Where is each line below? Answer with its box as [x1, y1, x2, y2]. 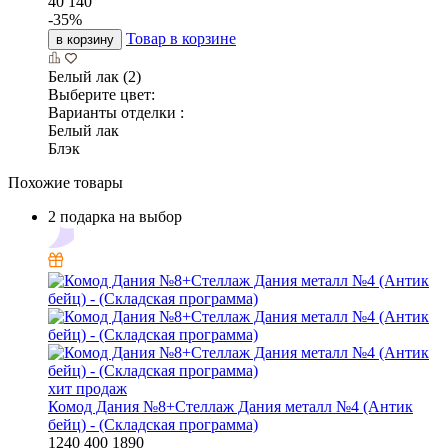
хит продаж [48, 380, 127, 398]
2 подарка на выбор [48, 208, 182, 226]
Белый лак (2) [48, 68, 141, 86]
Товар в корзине [126, 30, 236, 48]
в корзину [56, 32, 114, 48]
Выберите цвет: [48, 86, 155, 104]
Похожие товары [8, 174, 123, 192]
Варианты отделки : [48, 104, 184, 122]
